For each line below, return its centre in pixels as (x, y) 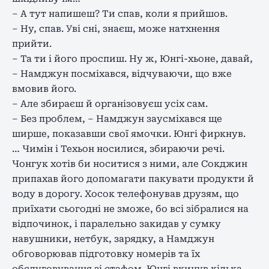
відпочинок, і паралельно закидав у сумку (116, 224)
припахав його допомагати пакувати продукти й (133, 179)
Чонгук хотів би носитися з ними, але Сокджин (130, 164)
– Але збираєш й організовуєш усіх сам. (110, 104)
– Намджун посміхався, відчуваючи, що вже (122, 74)
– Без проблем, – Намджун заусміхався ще (117, 119)
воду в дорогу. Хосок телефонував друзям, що (125, 194)
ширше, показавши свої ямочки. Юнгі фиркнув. (129, 134)
